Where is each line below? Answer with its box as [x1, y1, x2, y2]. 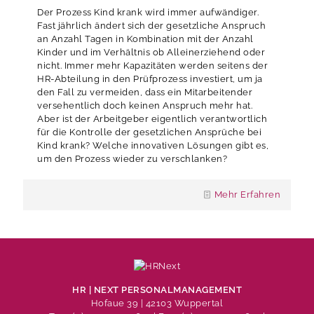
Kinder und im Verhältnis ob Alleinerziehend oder [37, 46, 265, 57]
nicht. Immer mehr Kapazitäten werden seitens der [37, 60, 268, 71]
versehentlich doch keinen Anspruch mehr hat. [37, 100, 252, 111]
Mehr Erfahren [214, 189, 280, 200]
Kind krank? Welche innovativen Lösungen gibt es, [37, 139, 268, 151]
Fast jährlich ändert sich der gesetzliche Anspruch [37, 20, 266, 31]
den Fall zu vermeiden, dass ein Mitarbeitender [37, 86, 252, 97]
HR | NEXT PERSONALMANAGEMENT [72, 284, 242, 295]
